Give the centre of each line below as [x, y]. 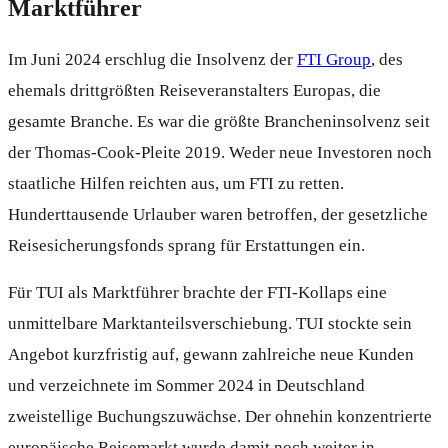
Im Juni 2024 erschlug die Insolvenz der [152, 59]
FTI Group [334, 59]
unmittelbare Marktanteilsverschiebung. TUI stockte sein [210, 323]
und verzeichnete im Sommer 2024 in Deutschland [186, 385]
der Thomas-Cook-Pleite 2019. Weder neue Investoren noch [220, 152]
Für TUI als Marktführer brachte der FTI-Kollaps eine [197, 292]
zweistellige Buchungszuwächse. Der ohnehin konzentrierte [220, 416]
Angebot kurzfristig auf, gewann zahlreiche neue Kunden [211, 354]
